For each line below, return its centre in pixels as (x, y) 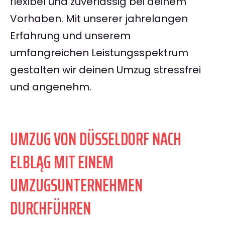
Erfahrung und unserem (70, 36)
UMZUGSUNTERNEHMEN (76, 185)
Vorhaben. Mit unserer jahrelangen (99, 19)
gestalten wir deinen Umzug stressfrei (105, 70)
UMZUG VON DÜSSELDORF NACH (96, 139)
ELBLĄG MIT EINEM (62, 162)
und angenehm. (51, 87)
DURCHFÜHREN (50, 208)
